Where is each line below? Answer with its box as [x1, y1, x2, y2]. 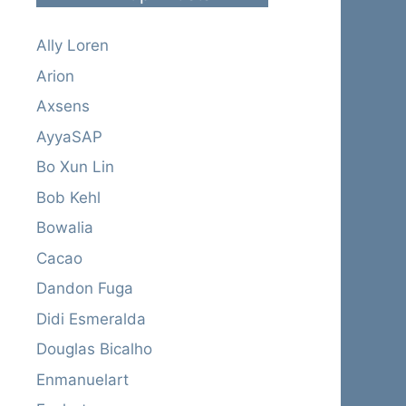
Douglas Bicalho [36, 340, 152, 359]
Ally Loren [36, 36, 109, 55]
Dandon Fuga [36, 279, 133, 298]
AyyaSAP [36, 127, 102, 146]
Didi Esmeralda [36, 309, 146, 328]
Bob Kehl [36, 188, 101, 207]
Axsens [36, 97, 90, 116]
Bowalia [36, 218, 93, 237]
